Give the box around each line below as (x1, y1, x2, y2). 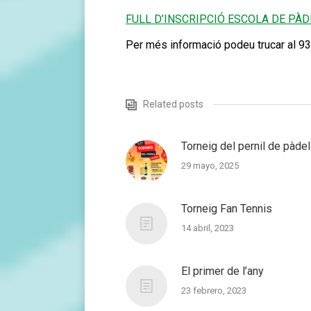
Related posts (143, 99, 203, 110)
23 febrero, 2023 (181, 285, 246, 296)
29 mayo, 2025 (181, 160, 239, 171)
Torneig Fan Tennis (181, 202, 272, 215)
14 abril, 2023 (181, 223, 234, 233)
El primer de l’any (181, 264, 264, 278)
